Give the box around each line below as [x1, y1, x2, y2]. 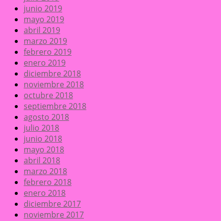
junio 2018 [24, 133, 62, 145]
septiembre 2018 [24, 101, 86, 112]
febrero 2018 [24, 177, 72, 188]
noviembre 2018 [24, 79, 84, 90]
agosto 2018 [24, 111, 69, 123]
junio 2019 [24, 3, 62, 14]
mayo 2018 [24, 144, 64, 155]
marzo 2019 [24, 36, 67, 47]
